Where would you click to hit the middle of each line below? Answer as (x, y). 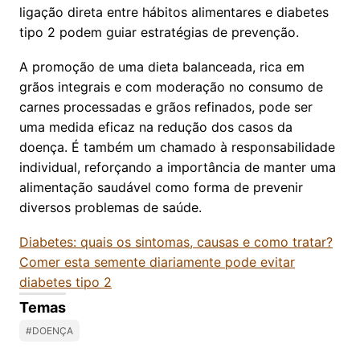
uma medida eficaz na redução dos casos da (156, 127)
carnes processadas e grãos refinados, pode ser (166, 106)
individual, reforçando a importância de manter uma (178, 167)
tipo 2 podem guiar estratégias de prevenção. (159, 32)
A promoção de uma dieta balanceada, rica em (162, 66)
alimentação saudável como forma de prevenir (161, 187)
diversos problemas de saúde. (110, 207)
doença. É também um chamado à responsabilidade (177, 147)
